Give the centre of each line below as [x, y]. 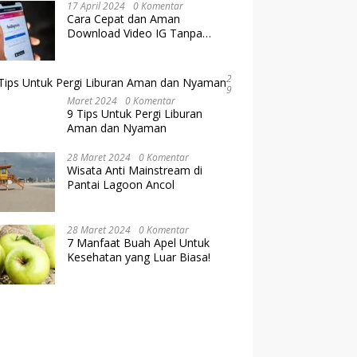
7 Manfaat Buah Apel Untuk [139, 243]
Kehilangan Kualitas [118, 47]
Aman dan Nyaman [117, 128]
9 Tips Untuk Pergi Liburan [135, 114]
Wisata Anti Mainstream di [135, 170]
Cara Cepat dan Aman [124, 19]
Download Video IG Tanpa [135, 33]
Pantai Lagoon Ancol [121, 184]
